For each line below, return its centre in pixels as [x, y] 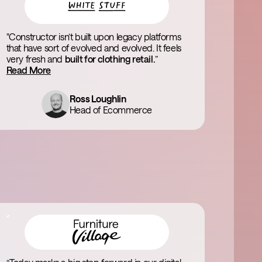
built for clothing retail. [110, 59]
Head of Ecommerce [111, 110]
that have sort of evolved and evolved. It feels [94, 48]
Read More [29, 70]
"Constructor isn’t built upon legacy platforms [94, 37]
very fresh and [35, 59]
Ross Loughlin [98, 99]
